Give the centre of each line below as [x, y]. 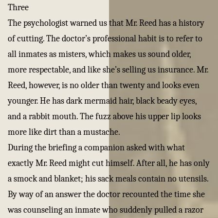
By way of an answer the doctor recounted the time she [106, 194]
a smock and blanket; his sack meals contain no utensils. [108, 179]
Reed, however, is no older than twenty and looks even [104, 85]
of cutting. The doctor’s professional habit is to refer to [105, 39]
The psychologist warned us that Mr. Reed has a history [106, 23]
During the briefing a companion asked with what [96, 148]
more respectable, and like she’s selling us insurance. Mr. [108, 70]
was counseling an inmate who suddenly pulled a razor [106, 210]
